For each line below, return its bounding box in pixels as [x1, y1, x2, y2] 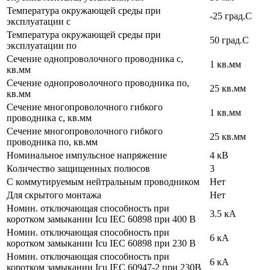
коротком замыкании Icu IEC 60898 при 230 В [7, 237, 196, 248]
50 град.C [210, 34, 249, 45]
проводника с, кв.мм [7, 112, 92, 123]
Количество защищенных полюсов [7, 163, 150, 174]
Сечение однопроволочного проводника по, [7, 77, 189, 88]
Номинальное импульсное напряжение [7, 149, 167, 160]
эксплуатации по [7, 40, 77, 51]
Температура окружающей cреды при [7, 29, 161, 40]
